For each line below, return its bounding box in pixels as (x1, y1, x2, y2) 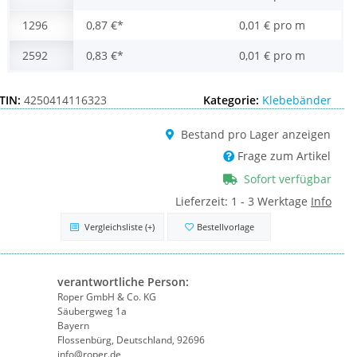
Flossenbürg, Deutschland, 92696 (57, 333, 205, 347)
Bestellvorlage (196, 221, 254, 233)
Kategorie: (203, 92, 262, 108)
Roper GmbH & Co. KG (57, 290, 156, 304)
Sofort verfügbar (244, 171, 331, 187)
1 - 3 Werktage (231, 194, 311, 210)
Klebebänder (262, 92, 331, 108)
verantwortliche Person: (57, 274, 189, 290)
